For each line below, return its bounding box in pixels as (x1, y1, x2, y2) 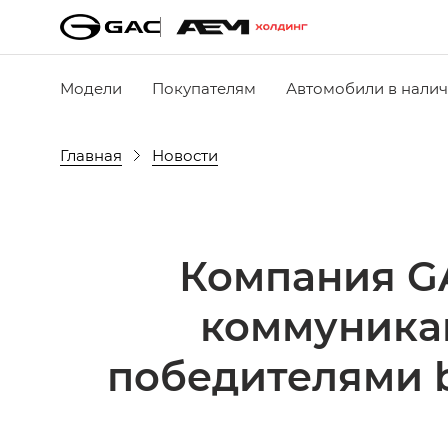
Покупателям (152, 77, 256, 98)
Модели (60, 77, 122, 98)
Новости (152, 144, 218, 165)
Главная (60, 144, 122, 165)
